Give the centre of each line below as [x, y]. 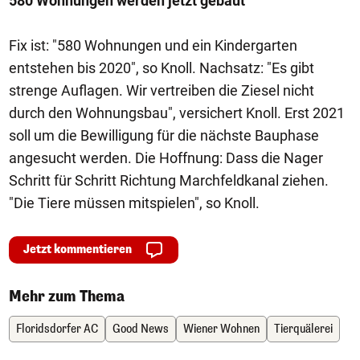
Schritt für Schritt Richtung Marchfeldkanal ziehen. [169, 180]
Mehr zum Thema [67, 297]
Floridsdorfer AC [57, 329]
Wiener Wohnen [221, 329]
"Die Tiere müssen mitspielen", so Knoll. [134, 203]
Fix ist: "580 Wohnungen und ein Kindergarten [153, 45]
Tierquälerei [303, 329]
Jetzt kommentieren [78, 250]
